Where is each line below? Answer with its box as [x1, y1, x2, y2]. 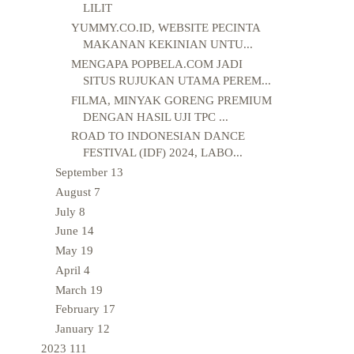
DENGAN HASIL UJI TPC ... [82, 110, 228, 123]
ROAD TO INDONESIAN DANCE [70, 130, 245, 143]
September [55, 166, 111, 179]
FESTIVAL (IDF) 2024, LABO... [82, 146, 243, 160]
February [55, 303, 103, 316]
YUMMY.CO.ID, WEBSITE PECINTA [70, 21, 260, 35]
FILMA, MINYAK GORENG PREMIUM [70, 93, 272, 107]
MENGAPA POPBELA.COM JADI [70, 57, 243, 70]
